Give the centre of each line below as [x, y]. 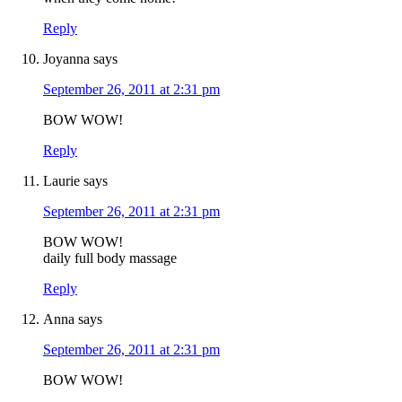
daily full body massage [110, 258]
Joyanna [66, 59]
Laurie [61, 181]
